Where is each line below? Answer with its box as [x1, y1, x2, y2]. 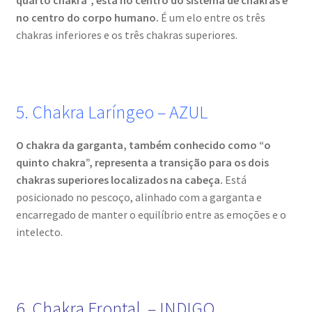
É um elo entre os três [160, 10, 265, 25]
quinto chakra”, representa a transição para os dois [15, 155, 269, 169]
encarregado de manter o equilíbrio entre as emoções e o [15, 207, 286, 221]
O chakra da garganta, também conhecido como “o [15, 137, 271, 152]
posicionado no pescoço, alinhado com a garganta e [15, 189, 262, 204]
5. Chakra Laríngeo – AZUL [15, 100, 208, 123]
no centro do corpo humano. [15, 10, 159, 25]
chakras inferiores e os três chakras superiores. [15, 28, 237, 42]
